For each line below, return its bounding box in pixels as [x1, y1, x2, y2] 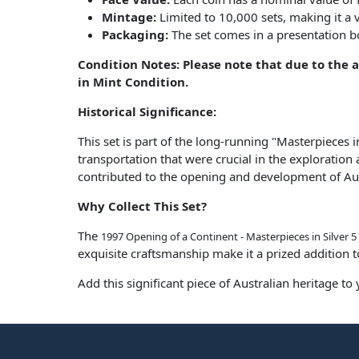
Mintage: [102, 9, 156, 26]
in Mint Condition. [78, 74, 195, 91]
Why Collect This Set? [78, 198, 207, 215]
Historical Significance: [78, 103, 216, 120]
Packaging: [102, 26, 168, 43]
